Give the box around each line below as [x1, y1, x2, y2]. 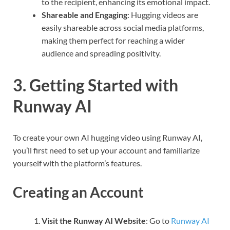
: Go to [146, 215, 171, 225]
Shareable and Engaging [42, 9, 127, 20]
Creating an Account [13, 183, 144, 201]
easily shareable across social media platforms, [42, 22, 204, 32]
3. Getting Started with [13, 74, 178, 95]
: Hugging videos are [127, 9, 198, 20]
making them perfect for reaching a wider [42, 35, 185, 45]
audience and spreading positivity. [42, 48, 161, 58]
